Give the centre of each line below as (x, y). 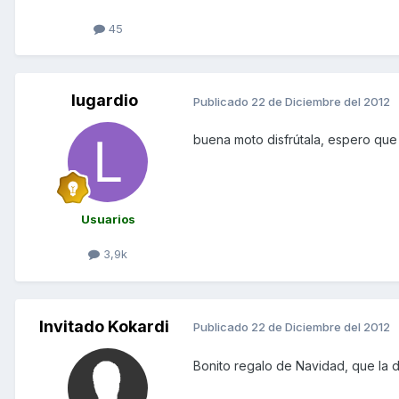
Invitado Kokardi (104, 326)
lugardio (104, 101)
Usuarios (108, 220)
